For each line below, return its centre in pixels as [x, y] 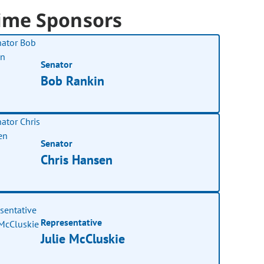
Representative [72, 222]
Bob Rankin [73, 80]
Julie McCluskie [83, 238]
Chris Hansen [77, 159]
